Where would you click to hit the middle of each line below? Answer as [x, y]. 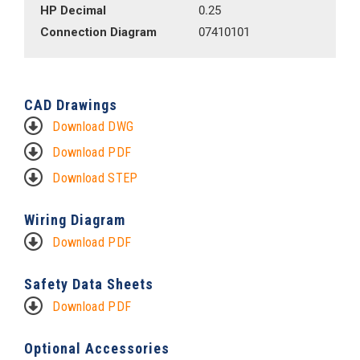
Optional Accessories [97, 348]
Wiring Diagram [75, 220]
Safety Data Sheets [89, 284]
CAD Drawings [71, 105]
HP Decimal [73, 10]
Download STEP [95, 178]
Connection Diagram [98, 32]
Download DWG [93, 127]
